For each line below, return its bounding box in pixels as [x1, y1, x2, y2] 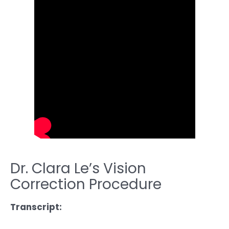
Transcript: [10, 201, 62, 213]
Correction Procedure [10, 174, 162, 194]
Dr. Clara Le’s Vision [10, 158, 146, 178]
